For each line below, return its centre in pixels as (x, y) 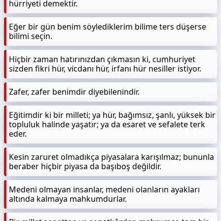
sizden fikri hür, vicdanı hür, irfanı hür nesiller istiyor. (105, 69)
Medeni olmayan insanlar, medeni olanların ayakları (104, 189)
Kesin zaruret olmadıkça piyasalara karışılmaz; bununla (111, 157)
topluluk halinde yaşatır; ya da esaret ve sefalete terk (107, 124)
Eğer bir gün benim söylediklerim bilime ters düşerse (108, 27)
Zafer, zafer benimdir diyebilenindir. (74, 92)
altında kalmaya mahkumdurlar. (68, 199)
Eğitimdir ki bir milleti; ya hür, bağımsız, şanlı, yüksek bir (112, 115)
